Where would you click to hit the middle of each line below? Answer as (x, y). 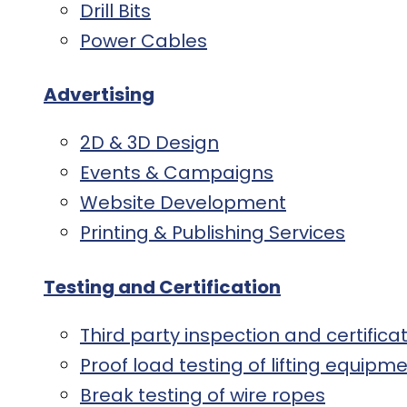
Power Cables (144, 40)
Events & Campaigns (177, 173)
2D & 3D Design (149, 143)
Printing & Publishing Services (213, 233)
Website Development (183, 203)
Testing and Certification (162, 288)
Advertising (99, 95)
